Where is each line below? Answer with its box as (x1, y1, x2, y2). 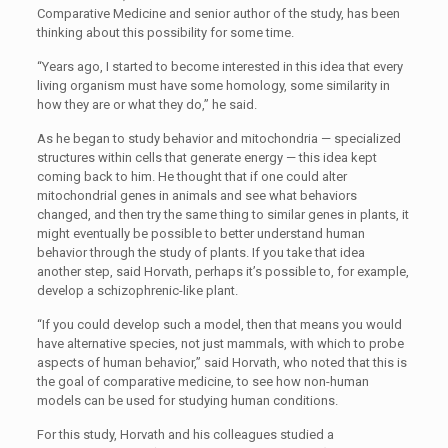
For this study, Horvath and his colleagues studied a (36, 427, 334, 442)
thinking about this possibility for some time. (36, 25, 294, 40)
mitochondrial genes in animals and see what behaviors (36, 188, 357, 203)
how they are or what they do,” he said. (36, 97, 257, 112)
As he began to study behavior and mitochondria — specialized (36, 131, 401, 146)
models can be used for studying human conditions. (36, 393, 338, 408)
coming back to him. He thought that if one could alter (36, 169, 347, 184)
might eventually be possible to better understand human (36, 226, 365, 241)
